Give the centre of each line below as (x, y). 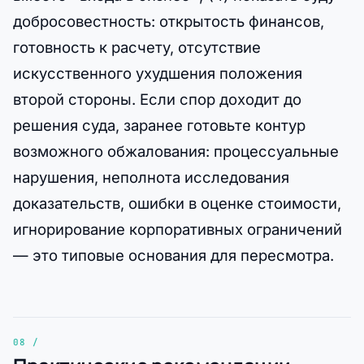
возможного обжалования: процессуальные (176, 152)
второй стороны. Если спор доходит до (157, 100)
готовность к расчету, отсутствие (137, 48)
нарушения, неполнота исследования (151, 178)
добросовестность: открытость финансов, (169, 22)
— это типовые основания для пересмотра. (173, 256)
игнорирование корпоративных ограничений (178, 230)
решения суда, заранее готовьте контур (159, 126)
